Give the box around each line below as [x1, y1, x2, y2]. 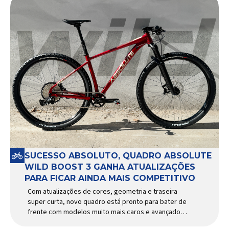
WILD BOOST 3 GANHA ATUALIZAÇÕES [25, 162, 195, 172]
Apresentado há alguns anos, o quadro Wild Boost [28, 217, 180, 227]
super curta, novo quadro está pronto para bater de [28, 196, 187, 207]
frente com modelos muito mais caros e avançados [28, 207, 184, 217]
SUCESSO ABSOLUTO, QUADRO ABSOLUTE [25, 150, 212, 161]
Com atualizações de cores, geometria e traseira [28, 186, 177, 197]
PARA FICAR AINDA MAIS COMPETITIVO [25, 173, 195, 183]
